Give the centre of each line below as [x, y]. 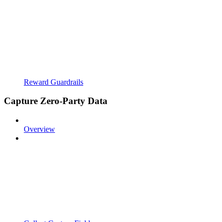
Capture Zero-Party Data [56, 101]
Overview [39, 129]
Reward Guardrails [54, 82]
